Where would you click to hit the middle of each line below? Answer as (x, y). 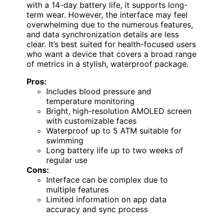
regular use (67, 160)
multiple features (77, 189)
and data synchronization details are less (103, 34)
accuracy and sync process (97, 209)
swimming (65, 140)
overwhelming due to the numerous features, (110, 24)
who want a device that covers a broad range (111, 54)
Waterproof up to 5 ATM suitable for (114, 130)
